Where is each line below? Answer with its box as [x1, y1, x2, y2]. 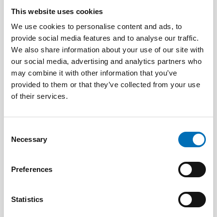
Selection [3, 137, 33, 145]
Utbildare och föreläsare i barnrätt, [36, 94, 155, 103]
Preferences [11, 165, 53, 173]
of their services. [11, 92, 68, 100]
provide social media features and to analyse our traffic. [11, 34, 199, 42]
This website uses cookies [11, 7, 103, 15]
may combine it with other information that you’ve [11, 69, 177, 77]
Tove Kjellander [36, 83, 90, 93]
